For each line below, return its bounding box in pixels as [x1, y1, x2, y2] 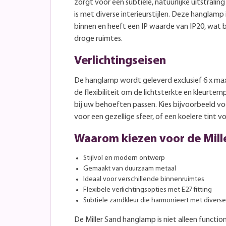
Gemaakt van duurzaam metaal [83, 164, 176, 173]
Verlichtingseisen [74, 54, 166, 67]
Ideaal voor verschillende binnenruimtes [83, 175, 204, 183]
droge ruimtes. [74, 34, 123, 43]
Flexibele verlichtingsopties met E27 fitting [83, 186, 212, 194]
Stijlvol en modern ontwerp [83, 154, 165, 162]
